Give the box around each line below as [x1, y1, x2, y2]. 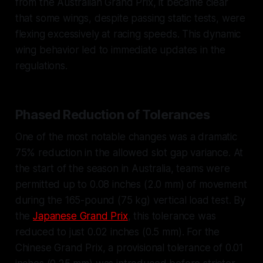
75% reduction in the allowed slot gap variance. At [15, 146, 244, 159]
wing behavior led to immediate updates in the [15, 43, 226, 56]
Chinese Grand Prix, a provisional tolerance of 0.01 [15, 241, 244, 254]
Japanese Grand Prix [33, 210, 128, 222]
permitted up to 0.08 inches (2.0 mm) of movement [15, 178, 247, 190]
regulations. [15, 59, 68, 72]
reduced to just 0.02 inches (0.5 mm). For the [15, 225, 220, 238]
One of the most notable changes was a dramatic [15, 130, 237, 143]
